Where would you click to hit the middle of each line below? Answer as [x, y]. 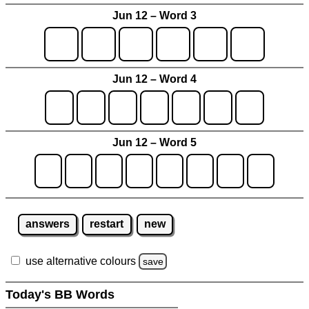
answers [47, 224]
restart [107, 224]
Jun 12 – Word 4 [154, 79]
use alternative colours [81, 261]
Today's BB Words [62, 294]
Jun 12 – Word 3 [154, 15]
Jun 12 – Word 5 [154, 142]
